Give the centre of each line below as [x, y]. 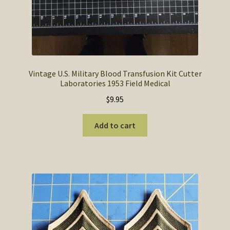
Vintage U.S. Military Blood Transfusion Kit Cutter [115, 74]
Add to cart [115, 125]
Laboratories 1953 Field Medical [115, 83]
